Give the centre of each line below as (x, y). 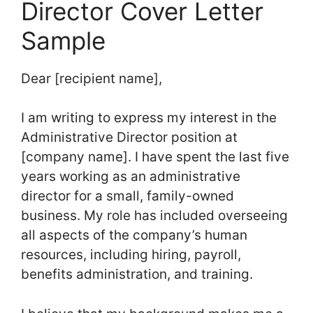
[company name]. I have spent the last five (155, 157)
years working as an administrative (131, 177)
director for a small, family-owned (128, 196)
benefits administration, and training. (137, 275)
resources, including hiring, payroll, (131, 255)
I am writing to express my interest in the (149, 118)
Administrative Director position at (129, 138)
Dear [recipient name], (92, 78)
